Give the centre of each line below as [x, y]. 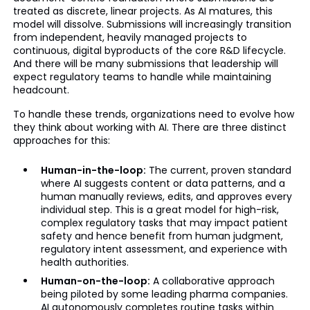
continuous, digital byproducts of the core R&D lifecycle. [149, 51]
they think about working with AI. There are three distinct [149, 127]
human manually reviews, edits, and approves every [166, 197]
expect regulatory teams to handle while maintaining [142, 77]
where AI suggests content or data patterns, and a [163, 183]
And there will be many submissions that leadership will [145, 64]
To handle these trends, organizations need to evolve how [153, 114]
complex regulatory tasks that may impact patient [164, 223]
